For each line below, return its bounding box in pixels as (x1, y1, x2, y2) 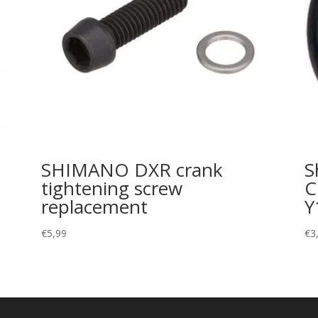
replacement (40, 193, 148, 219)
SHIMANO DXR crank (40, 156, 223, 182)
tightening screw (40, 175, 182, 201)
